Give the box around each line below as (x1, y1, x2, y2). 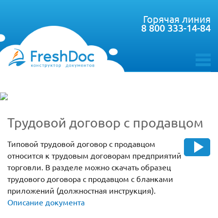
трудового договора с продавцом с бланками (7, 174, 173, 184)
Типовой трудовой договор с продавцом (7, 139, 155, 149)
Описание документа (7, 197, 85, 207)
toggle (195, 63, 217, 74)
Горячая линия (143, 13, 211, 25)
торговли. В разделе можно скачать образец (7, 162, 171, 172)
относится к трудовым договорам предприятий (7, 150, 182, 161)
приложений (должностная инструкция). (7, 185, 156, 196)
